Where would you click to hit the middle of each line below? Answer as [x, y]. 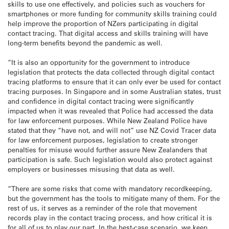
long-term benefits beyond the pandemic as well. [85, 42]
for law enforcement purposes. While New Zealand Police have [107, 121]
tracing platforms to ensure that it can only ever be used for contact [114, 82]
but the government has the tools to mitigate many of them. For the [114, 198]
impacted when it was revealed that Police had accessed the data [110, 111]
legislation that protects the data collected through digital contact [111, 72]
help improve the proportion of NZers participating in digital [103, 23]
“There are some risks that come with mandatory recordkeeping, [110, 189]
